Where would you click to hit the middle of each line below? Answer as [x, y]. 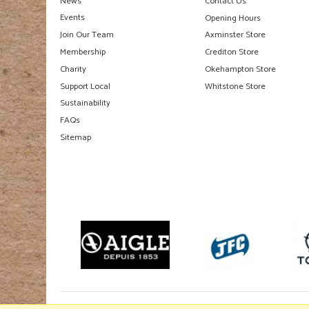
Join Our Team [87, 35]
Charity [73, 69]
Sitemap [76, 138]
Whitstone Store [235, 86]
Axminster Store [235, 35]
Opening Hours [233, 18]
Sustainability [85, 103]
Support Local [85, 86]
